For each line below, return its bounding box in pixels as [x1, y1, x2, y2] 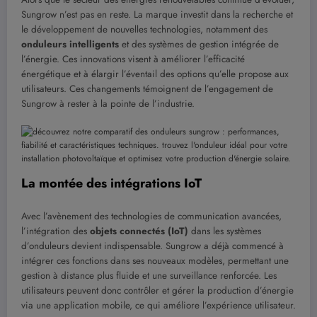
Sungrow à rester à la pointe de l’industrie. [21, 97, 195, 111]
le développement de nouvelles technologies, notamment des [21, 23, 267, 37]
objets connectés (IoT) [90, 224, 188, 238]
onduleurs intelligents [21, 38, 119, 52]
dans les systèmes [188, 224, 261, 238]
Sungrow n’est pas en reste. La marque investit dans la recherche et [21, 8, 293, 22]
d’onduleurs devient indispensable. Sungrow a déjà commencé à [21, 239, 284, 253]
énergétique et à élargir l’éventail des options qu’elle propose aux [21, 67, 289, 81]
